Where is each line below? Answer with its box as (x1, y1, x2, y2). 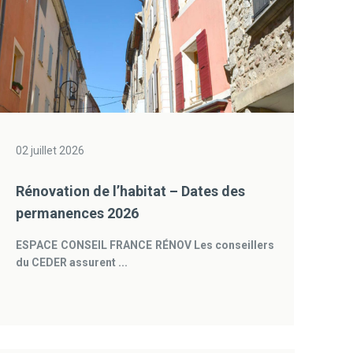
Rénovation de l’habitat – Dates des (16, 183, 246, 199)
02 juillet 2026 (16, 144, 85, 157)
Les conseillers (194, 239, 275, 251)
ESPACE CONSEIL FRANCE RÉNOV (16, 239, 191, 251)
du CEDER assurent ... (16, 256, 128, 269)
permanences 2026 (16, 205, 139, 221)
